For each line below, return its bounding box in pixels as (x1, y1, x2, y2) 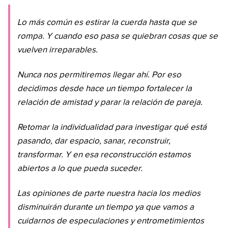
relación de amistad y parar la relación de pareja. (17, 98, 203, 107)
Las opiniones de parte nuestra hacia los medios (17, 189, 201, 198)
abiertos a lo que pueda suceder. (17, 164, 142, 174)
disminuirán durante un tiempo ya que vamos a (17, 203, 194, 212)
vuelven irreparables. (17, 46, 98, 55)
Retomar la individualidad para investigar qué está (17, 123, 207, 132)
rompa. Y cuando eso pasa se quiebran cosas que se (17, 32, 218, 41)
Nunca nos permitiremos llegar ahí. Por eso (17, 71, 181, 80)
